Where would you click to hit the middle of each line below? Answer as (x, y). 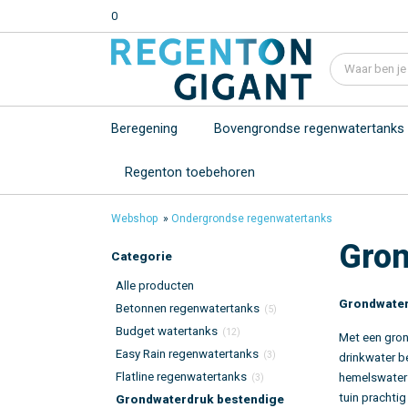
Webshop (134, 219)
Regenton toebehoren (190, 172)
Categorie (142, 256)
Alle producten (155, 286)
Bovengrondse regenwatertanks (309, 128)
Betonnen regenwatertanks (188, 308)
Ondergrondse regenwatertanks (252, 219)
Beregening (144, 128)
